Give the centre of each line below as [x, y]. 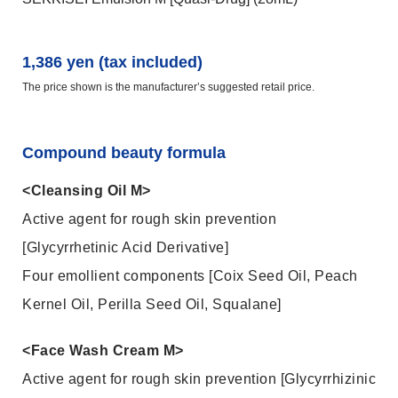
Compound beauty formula [124, 153]
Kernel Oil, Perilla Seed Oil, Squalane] [152, 304]
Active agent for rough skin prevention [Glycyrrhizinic [199, 379]
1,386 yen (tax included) [112, 62]
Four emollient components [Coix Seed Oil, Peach [190, 276]
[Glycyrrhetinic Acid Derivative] [125, 247]
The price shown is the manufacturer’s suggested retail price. [168, 87]
